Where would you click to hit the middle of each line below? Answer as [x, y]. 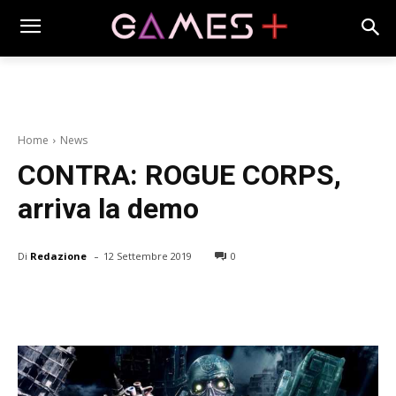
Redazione [58, 255]
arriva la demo [108, 209]
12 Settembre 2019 [148, 256]
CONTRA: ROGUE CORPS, [179, 175]
